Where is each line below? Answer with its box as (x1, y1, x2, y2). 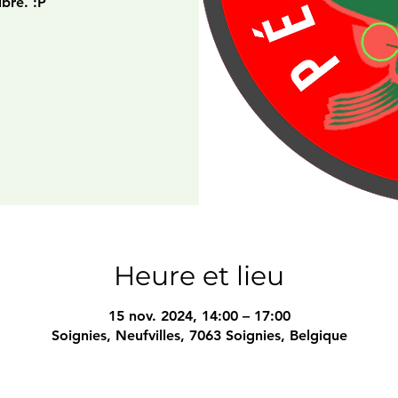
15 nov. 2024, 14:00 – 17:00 (107, 306, 291, 324)
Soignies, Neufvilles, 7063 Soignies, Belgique (51, 326, 347, 344)
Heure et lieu (114, 259, 284, 292)
